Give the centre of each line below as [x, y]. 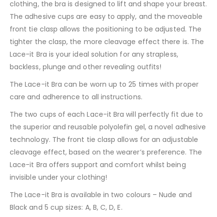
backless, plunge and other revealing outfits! [86, 67]
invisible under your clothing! [59, 177]
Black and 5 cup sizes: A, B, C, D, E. [66, 207]
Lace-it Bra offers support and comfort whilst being [98, 164]
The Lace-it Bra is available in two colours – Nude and [101, 194]
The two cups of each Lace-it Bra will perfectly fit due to [107, 114]
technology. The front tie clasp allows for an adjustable [104, 139]
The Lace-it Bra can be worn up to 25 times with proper [104, 84]
